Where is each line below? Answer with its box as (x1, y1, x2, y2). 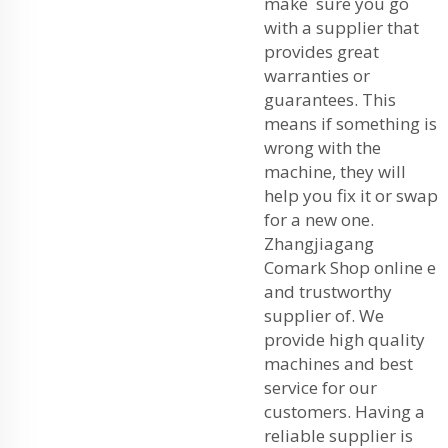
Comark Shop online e (264, 255, 436, 279)
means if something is (264, 111, 437, 135)
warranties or (264, 63, 370, 87)
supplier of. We (264, 303, 384, 327)
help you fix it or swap (264, 183, 438, 207)
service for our (264, 375, 377, 399)
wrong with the (264, 135, 381, 159)
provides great (264, 39, 379, 63)
